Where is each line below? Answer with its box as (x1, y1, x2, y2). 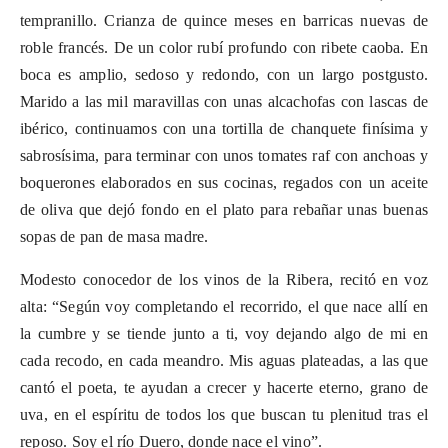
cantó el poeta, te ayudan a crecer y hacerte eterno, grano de (20, 379, 428, 397)
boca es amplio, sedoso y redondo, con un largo (20, 66, 362, 84)
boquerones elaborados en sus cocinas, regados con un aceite (20, 174, 428, 192)
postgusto (361, 66, 424, 84)
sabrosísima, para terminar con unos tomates (20, 147, 313, 165)
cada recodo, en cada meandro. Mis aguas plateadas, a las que (20, 352, 428, 370)
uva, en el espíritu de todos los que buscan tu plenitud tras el (20, 406, 428, 424)
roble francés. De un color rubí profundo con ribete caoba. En (20, 39, 428, 57)
